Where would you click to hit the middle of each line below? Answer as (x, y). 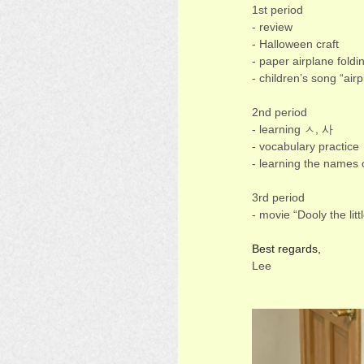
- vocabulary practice (307, 146)
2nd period (281, 112)
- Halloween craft (295, 44)
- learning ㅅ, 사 (292, 129)
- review (274, 27)
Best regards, (286, 249)
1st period (279, 10)
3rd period (280, 197)
